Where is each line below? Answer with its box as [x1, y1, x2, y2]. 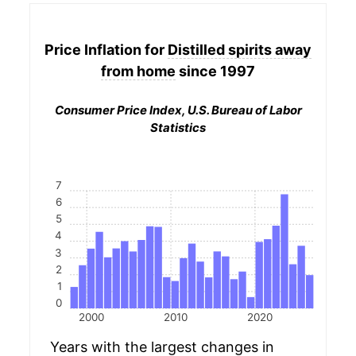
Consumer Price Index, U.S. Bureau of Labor [54, 103, 302, 118]
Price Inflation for [44, 41, 168, 58]
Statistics [150, 120, 206, 135]
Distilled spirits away [168, 41, 311, 58]
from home [101, 62, 176, 79]
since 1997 [176, 62, 255, 79]
